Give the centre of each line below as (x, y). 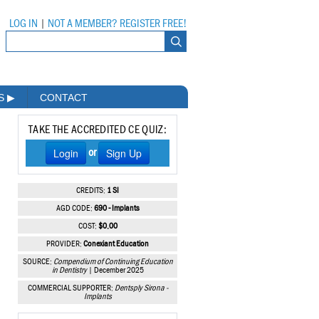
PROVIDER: (65, 245)
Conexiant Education (116, 245)
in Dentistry (69, 271)
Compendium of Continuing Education (113, 262)
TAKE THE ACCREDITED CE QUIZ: (98, 130)
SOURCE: (38, 262)
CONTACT (64, 98)
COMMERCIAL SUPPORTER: (71, 289)
